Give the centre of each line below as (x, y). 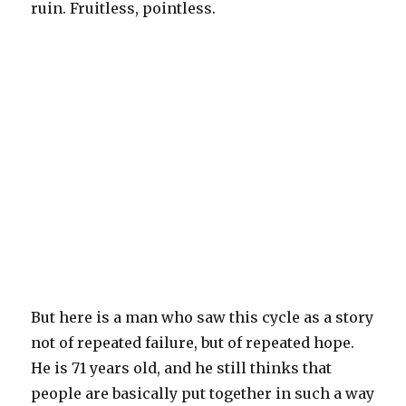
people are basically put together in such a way (203, 393)
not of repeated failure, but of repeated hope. (193, 342)
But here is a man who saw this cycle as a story (203, 317)
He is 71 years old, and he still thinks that (182, 367)
